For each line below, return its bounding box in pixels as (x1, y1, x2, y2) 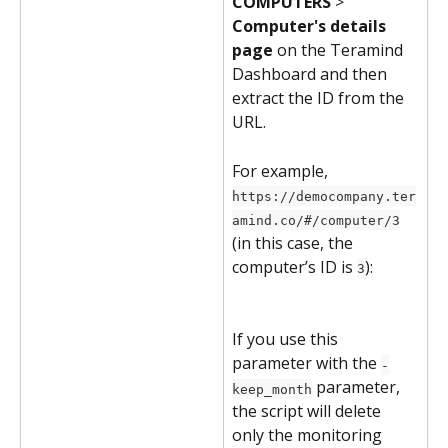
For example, (232, 159, 332, 182)
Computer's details (232, 15, 390, 38)
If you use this (232, 328, 342, 351)
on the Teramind (273, 39, 407, 62)
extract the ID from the (232, 87, 408, 110)
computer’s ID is (232, 255, 357, 278)
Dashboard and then (232, 63, 391, 86)
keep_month (232, 381, 312, 397)
